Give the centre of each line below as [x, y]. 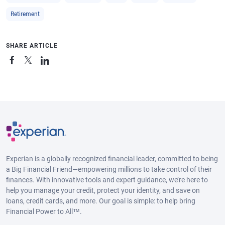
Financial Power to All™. [44, 211]
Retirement [25, 14]
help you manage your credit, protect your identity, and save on [103, 190]
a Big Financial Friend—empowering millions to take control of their [109, 169]
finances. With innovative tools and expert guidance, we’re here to [107, 180]
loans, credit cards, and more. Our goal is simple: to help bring [101, 201]
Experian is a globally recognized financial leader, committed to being [112, 158]
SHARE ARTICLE [32, 46]
